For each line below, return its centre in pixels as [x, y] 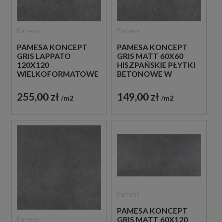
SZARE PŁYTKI [44, 83]
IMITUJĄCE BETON [51, 92]
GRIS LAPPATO [44, 56]
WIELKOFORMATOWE [58, 74]
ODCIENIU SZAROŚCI [155, 83]
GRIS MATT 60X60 [150, 56]
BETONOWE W [144, 74]
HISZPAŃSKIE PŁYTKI [156, 65]
